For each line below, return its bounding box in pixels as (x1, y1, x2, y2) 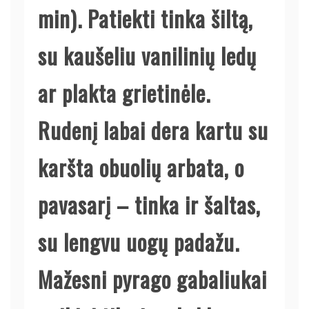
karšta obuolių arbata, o (38, 150, 244, 183)
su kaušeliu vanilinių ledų (38, 39, 257, 72)
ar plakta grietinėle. (38, 76, 210, 109)
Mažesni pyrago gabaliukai (38, 262, 267, 295)
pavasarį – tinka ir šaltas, (38, 188, 261, 221)
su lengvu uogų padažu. (38, 225, 239, 258)
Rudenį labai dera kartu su (38, 113, 268, 146)
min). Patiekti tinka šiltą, (38, 1, 253, 34)
